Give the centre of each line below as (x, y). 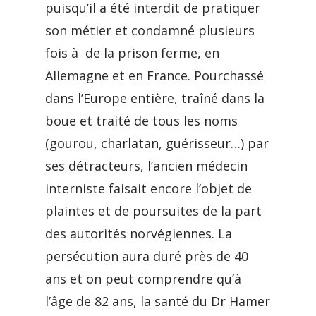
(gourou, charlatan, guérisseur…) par (157, 143)
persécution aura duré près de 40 (147, 256)
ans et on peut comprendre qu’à (143, 279)
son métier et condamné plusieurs (150, 30)
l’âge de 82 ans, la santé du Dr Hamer (158, 301)
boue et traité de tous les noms (143, 121)
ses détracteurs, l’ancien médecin (146, 166)
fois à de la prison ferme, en (132, 53)
